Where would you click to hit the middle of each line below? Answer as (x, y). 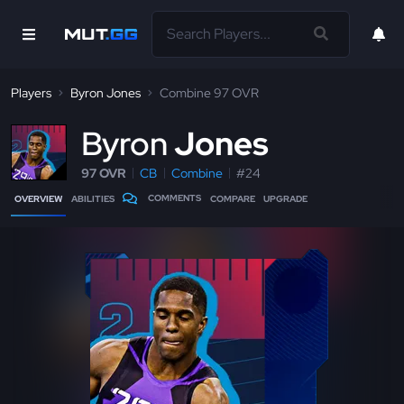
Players (31, 93)
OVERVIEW (38, 199)
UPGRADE (286, 199)
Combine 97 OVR (209, 93)
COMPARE (232, 199)
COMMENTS (175, 198)
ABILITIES (92, 199)
